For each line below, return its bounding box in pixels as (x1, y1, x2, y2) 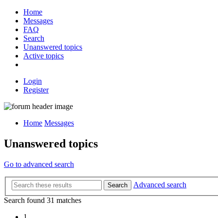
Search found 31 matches (4, 196, 81, 205)
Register (23, 86, 49, 94)
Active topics (23, 52, 64, 60)
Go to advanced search (4, 160, 74, 168)
